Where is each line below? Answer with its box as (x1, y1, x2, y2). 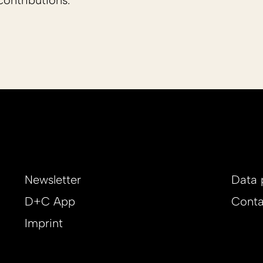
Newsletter (25, 173, 82, 187)
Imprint (25, 216, 63, 231)
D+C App (25, 194, 76, 209)
